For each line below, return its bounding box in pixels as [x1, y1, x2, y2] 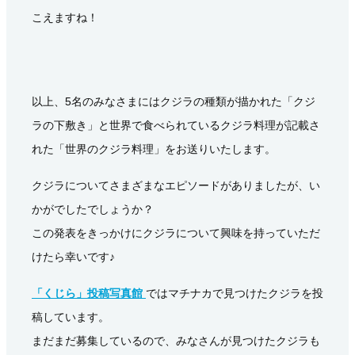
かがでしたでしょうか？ [32, 203, 154, 216]
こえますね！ [32, 11, 98, 25]
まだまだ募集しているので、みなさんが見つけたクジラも [32, 334, 320, 348]
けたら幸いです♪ [32, 250, 115, 264]
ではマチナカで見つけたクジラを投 [146, 287, 323, 300]
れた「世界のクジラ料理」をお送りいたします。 [32, 143, 276, 156]
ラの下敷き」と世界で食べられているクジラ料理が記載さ [32, 119, 320, 132]
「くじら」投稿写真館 [32, 287, 146, 300]
